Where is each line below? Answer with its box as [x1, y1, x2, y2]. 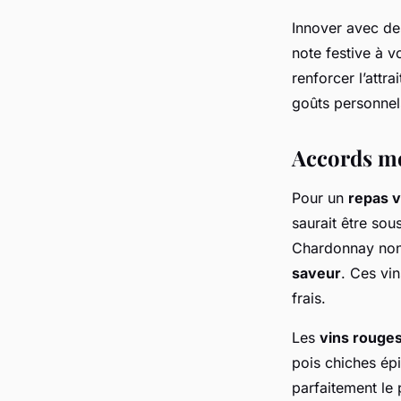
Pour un [292, 189, 348, 207]
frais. [292, 289, 326, 307]
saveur [292, 264, 341, 282]
